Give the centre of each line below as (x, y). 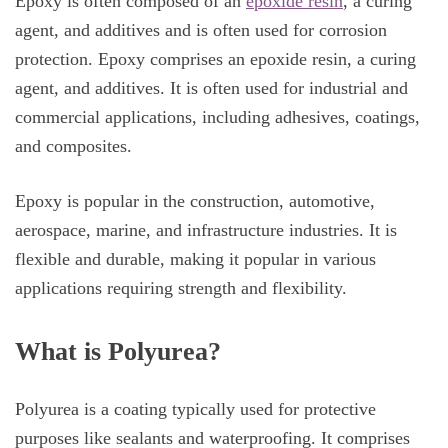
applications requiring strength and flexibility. (181, 288)
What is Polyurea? (118, 351)
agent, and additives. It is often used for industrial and (211, 87)
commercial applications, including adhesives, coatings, (217, 116)
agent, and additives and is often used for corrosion (201, 29)
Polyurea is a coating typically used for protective (195, 409)
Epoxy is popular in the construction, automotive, (195, 201)
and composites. (73, 145)
